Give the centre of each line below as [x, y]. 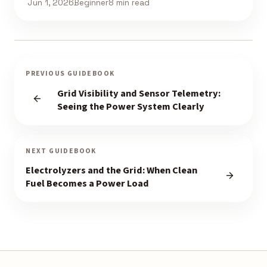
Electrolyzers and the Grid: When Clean [112, 171]
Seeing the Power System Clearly [131, 107]
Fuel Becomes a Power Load [88, 184]
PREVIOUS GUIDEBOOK [70, 74]
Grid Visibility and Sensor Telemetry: [139, 94]
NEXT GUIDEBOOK [61, 151]
